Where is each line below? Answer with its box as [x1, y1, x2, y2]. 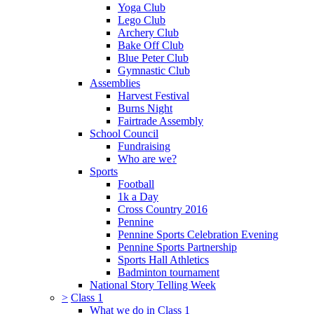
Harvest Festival [118, 89, 189, 102]
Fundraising [118, 139, 170, 152]
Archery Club [118, 26, 179, 39]
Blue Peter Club [118, 51, 189, 64]
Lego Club [118, 13, 165, 26]
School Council [90, 127, 158, 139]
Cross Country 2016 [118, 203, 207, 215]
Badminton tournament [118, 266, 219, 278]
